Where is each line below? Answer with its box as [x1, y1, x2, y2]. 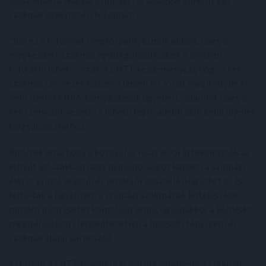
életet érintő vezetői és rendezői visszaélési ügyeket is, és [9, 175, 243, 186]
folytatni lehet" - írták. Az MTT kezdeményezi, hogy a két [9, 63, 241, 75]
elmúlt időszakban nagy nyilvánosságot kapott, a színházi [9, 160, 245, 172]
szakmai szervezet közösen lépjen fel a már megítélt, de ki [9, 77, 247, 89]
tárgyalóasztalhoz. [9, 120, 87, 132]
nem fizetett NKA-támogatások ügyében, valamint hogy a [9, 91, 246, 103]
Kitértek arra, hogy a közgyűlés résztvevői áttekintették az [9, 146, 250, 158]
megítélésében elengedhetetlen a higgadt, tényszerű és [9, 217, 237, 229]
